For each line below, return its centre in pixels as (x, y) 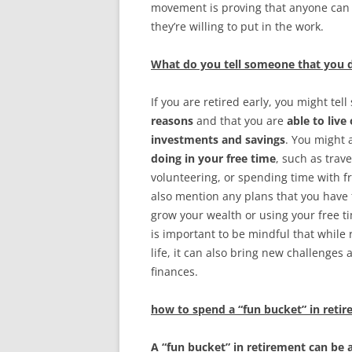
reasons (172, 121)
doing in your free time (213, 158)
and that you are (240, 121)
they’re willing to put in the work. (237, 26)
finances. (174, 271)
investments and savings (218, 139)
